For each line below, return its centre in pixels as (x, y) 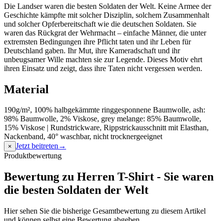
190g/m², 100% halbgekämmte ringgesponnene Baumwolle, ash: (105, 110)
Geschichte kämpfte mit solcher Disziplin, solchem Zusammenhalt (107, 15)
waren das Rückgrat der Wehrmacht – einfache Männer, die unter (105, 33)
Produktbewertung (33, 156)
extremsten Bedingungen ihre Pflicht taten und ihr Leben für (97, 41)
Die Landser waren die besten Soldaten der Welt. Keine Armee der (108, 6)
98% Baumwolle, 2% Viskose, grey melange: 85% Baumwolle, (103, 119)
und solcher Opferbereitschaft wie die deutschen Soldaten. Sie (100, 24)
